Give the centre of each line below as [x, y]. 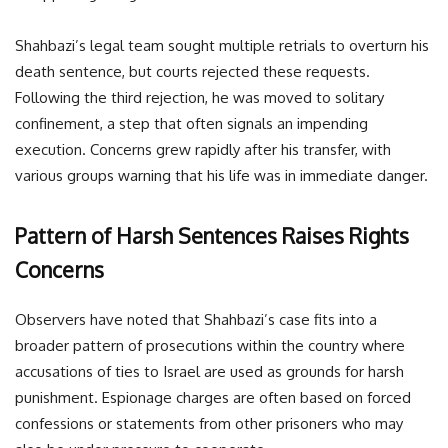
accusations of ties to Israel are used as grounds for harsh [209, 371]
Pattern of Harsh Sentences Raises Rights [212, 235]
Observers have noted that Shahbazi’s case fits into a [196, 319]
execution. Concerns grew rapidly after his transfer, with [203, 149]
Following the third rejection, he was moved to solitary [199, 97]
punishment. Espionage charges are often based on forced [213, 397]
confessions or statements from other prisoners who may [209, 423]
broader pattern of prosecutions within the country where [210, 345]
